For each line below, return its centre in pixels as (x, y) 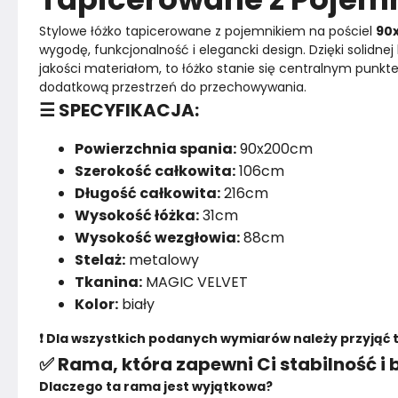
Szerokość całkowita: (155, 171)
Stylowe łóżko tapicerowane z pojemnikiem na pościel (207, 31)
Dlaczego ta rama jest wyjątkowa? (156, 386)
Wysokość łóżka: (137, 215)
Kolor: (96, 304)
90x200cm (275, 149)
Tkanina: (108, 282)
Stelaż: (100, 260)
